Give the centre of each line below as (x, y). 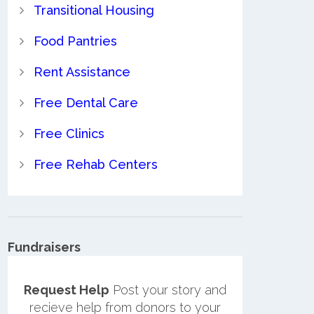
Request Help (67, 290)
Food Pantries (75, 41)
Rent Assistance (82, 71)
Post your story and (168, 290)
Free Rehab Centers (95, 164)
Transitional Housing (94, 10)
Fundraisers (44, 247)
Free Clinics (69, 133)
